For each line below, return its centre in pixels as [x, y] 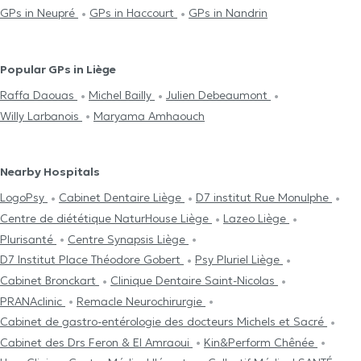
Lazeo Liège [256, 218]
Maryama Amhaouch [149, 116]
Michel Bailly [122, 95]
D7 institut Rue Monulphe [264, 198]
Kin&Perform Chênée [261, 342]
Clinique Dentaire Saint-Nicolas [194, 280]
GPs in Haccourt [133, 13]
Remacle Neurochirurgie [141, 301]
